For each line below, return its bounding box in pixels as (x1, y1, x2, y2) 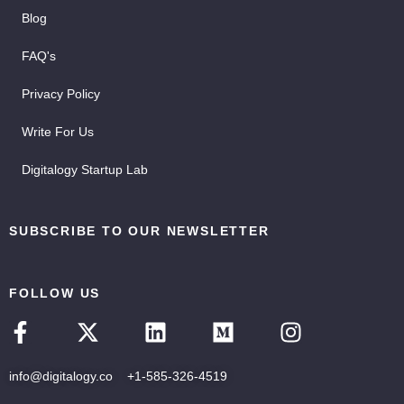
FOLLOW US (9, 285, 101, 300)
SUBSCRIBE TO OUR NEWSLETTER (9, 223, 270, 238)
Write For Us (22, 124, 94, 140)
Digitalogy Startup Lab (22, 162, 148, 178)
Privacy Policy (22, 87, 100, 102)
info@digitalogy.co (9, 368, 113, 383)
